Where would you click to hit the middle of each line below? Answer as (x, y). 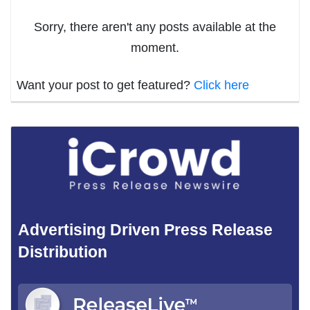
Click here (221, 85)
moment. (155, 48)
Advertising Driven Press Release (145, 230)
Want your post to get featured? (105, 85)
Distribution (63, 252)
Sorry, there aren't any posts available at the (155, 27)
